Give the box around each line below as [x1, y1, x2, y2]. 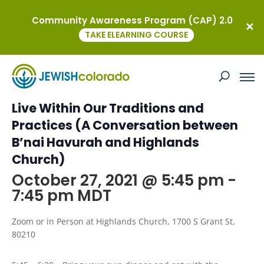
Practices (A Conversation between [12, 117, 238, 134]
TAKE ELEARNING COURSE [85, 28, 188, 41]
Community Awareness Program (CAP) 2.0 [31, 14, 233, 27]
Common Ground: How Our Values [12, 82, 229, 100]
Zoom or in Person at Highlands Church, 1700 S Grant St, [12, 216, 235, 227]
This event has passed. [20, 55, 114, 67]
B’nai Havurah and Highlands [12, 134, 199, 151]
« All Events [12, 24, 61, 35]
